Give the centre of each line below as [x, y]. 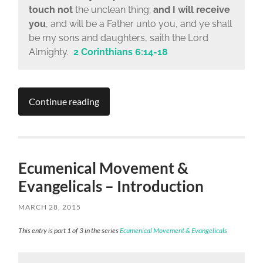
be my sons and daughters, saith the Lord [118, 38]
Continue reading [64, 101]
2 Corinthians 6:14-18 [120, 52]
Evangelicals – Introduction [111, 186]
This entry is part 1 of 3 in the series [69, 230]
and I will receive [191, 10]
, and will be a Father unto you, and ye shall [139, 24]
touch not [50, 10]
